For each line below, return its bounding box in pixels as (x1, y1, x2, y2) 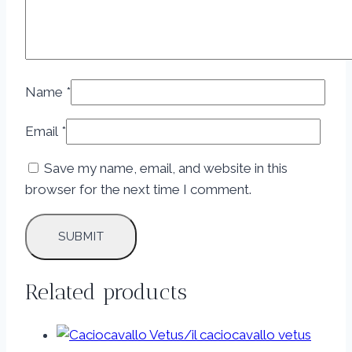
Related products (25, 278, 187, 305)
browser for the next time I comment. (25, 181, 251, 197)
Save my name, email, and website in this (44, 159, 288, 176)
